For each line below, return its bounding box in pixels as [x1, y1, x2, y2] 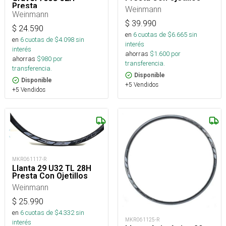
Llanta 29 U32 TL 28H [12, 163, 91, 174]
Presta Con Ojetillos [12, 171, 88, 181]
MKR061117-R [12, 156, 47, 163]
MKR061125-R [125, 216, 160, 223]
